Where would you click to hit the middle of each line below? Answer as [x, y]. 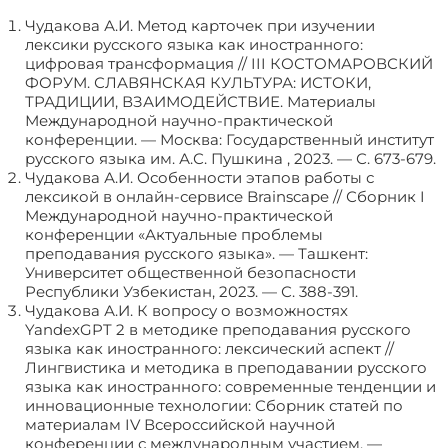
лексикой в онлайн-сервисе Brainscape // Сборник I [225, 197]
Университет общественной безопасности [190, 273]
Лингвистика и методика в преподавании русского [226, 368]
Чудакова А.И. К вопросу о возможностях [186, 311]
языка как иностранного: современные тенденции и [230, 387]
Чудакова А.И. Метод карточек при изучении [200, 26]
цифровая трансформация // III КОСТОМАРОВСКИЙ [229, 64]
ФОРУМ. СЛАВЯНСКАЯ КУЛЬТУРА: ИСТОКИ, [198, 83]
